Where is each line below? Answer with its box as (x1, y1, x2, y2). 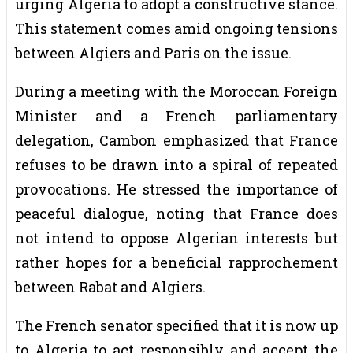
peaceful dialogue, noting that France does (15, 203, 338, 223)
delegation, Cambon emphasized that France (15, 130, 338, 150)
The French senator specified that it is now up (15, 315, 338, 335)
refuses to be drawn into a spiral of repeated (15, 154, 338, 174)
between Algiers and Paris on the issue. (15, 43, 292, 62)
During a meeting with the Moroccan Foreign (15, 81, 338, 101)
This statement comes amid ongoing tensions (15, 18, 338, 38)
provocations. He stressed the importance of (15, 179, 338, 199)
